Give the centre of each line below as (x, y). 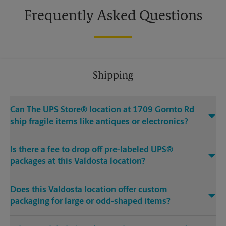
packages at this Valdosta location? (78, 162)
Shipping (113, 76)
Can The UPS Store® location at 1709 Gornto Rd (102, 110)
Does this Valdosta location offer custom (89, 190)
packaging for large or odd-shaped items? (90, 202)
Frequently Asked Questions (113, 17)
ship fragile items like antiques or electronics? (99, 122)
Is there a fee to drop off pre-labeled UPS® (92, 150)
